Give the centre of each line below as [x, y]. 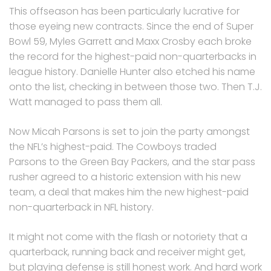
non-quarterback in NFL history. [81, 207]
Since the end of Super [200, 26]
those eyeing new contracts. [78, 26]
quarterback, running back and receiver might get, [127, 252]
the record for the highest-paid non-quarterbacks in [133, 56]
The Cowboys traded [166, 146]
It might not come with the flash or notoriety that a [128, 237]
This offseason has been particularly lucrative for [124, 11]
